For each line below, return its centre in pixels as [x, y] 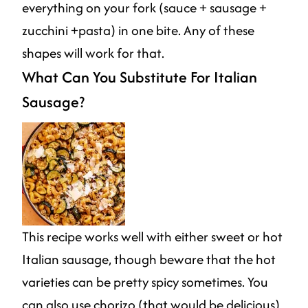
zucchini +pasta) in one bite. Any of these [138, 30]
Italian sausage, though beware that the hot [149, 259]
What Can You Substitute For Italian [140, 77]
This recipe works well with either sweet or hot [152, 236]
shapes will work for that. [93, 53]
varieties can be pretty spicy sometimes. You [145, 282]
